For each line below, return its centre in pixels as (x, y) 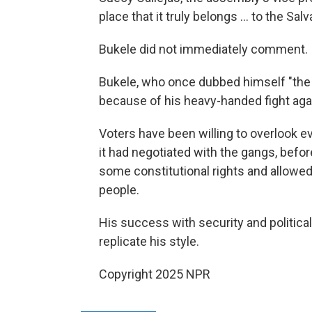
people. (119, 190)
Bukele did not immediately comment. (203, 49)
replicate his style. (149, 241)
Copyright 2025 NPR (155, 274)
